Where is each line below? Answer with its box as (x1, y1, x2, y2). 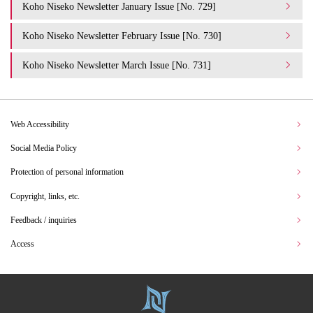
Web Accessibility (10, 119, 69, 129)
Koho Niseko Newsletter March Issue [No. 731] (22, 59, 211, 71)
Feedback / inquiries (10, 214, 77, 225)
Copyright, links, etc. (10, 191, 80, 201)
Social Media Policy (10, 143, 77, 153)
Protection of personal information (10, 167, 124, 177)
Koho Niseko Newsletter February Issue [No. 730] (22, 29, 221, 41)
